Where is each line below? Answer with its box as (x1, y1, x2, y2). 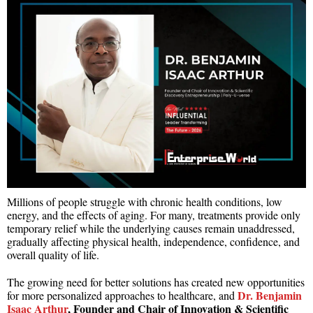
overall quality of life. (7, 247, 99, 262)
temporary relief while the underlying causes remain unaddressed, (7, 220, 295, 235)
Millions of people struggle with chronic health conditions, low (7, 194, 282, 209)
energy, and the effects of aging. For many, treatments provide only (7, 207, 300, 222)
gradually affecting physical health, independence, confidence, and (7, 233, 300, 249)
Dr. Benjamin (238, 286, 302, 303)
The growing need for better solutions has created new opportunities (7, 274, 305, 289)
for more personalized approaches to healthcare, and (7, 287, 238, 303)
